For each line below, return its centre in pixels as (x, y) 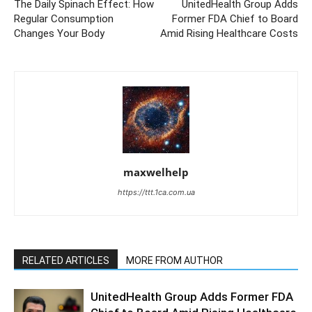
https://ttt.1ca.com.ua (156, 192)
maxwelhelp (156, 172)
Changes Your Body (59, 33)
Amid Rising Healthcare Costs (229, 33)
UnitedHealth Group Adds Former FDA (192, 297)
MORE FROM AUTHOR (174, 260)
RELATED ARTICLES (66, 260)
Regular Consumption (64, 19)
